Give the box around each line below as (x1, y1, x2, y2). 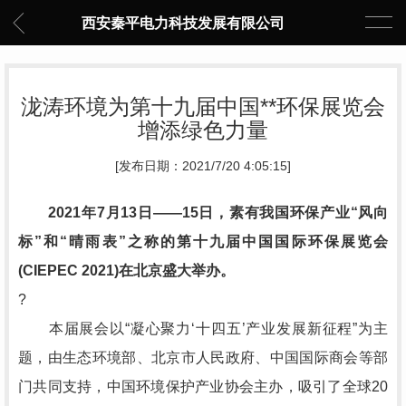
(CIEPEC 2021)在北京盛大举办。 (18, 263, 235, 278)
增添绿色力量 (138, 118, 268, 142)
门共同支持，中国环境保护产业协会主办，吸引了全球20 (18, 379, 388, 394)
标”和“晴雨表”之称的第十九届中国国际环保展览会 (18, 234, 388, 249)
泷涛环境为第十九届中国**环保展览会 (21, 94, 385, 119)
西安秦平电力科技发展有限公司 (81, 15, 285, 32)
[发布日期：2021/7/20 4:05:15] (115, 159, 291, 173)
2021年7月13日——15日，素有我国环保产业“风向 (48, 205, 389, 220)
